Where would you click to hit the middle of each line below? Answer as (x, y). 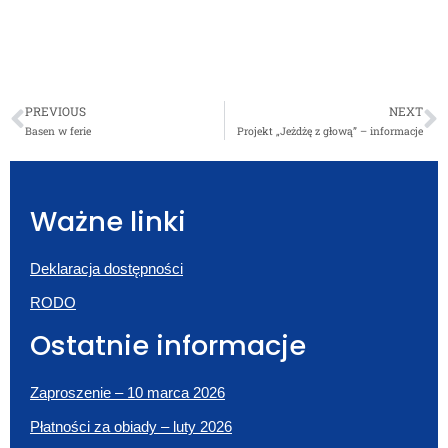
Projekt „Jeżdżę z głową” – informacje (330, 130)
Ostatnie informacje (168, 345)
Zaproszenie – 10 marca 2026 (127, 392)
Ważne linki (108, 221)
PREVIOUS (55, 110)
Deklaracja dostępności (106, 268)
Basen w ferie (58, 130)
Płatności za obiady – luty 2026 (131, 426)
